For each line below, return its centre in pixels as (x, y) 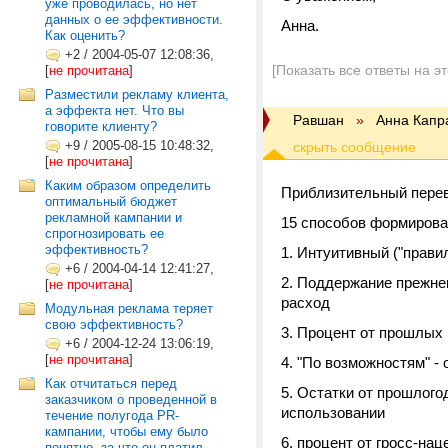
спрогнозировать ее (104, 233)
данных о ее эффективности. (134, 19)
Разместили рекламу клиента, (137, 94)
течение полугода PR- (112, 415)
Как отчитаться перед (111, 383)
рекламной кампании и (113, 217)
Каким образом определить (128, 185)
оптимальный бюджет (111, 201)
